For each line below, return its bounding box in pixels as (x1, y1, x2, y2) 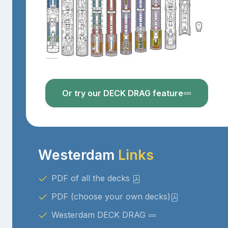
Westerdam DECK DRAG (51, 210, 148, 220)
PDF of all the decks (51, 173, 132, 184)
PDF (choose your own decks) (51, 191, 170, 202)
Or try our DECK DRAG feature (62, 88, 183, 99)
